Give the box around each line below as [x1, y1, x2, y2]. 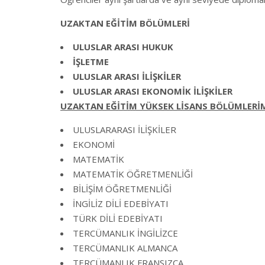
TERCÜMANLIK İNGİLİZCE [73, 227, 178, 239]
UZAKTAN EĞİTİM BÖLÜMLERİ [60, 17, 190, 29]
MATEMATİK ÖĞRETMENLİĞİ [73, 168, 193, 180]
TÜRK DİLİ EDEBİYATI [73, 212, 163, 224]
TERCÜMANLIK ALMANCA [73, 242, 177, 254]
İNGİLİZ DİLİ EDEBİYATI [73, 198, 169, 209]
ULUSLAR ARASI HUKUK [73, 41, 173, 53]
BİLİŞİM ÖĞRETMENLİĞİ [73, 183, 172, 195]
